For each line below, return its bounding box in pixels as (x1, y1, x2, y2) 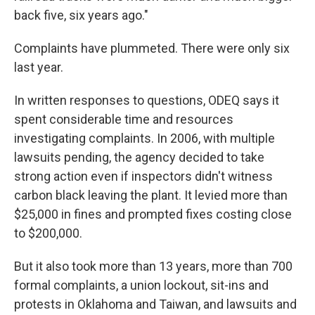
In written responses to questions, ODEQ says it (14, 93, 279, 108)
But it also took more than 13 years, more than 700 (14, 259, 292, 274)
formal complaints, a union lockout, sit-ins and (14, 278, 269, 293)
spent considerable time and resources (14, 112, 233, 127)
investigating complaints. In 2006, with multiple (14, 131, 275, 146)
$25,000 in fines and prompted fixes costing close (14, 207, 292, 222)
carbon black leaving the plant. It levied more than (14, 188, 288, 203)
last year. (14, 60, 63, 75)
